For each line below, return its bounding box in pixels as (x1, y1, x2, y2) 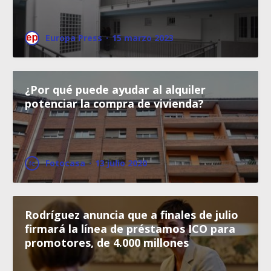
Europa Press (45, 32, 102, 44)
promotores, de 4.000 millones (25, 235, 189, 250)
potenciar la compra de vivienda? (25, 96, 204, 111)
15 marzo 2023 (112, 32, 174, 44)
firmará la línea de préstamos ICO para (25, 221, 235, 237)
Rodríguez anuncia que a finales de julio (25, 207, 238, 223)
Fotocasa (45, 157, 85, 169)
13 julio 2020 (95, 157, 147, 169)
